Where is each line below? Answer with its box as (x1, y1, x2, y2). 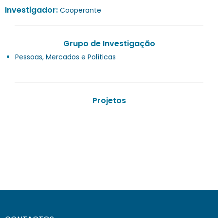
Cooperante (60, 5, 101, 15)
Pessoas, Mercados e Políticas (15, 52, 116, 62)
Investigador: (5, 4, 60, 16)
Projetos (92, 94, 126, 106)
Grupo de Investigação (63, 37, 155, 49)
